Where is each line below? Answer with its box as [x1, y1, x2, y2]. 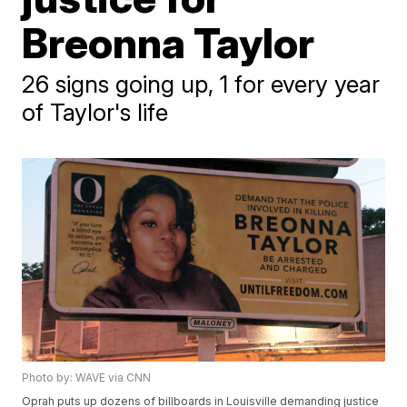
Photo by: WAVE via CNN [22, 371, 152, 385]
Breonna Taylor [22, 17, 315, 68]
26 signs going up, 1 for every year [22, 70, 381, 98]
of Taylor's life [22, 98, 169, 126]
